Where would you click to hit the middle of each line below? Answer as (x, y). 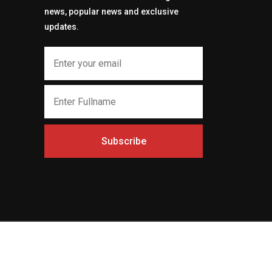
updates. (62, 27)
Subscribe (124, 141)
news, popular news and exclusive (111, 12)
